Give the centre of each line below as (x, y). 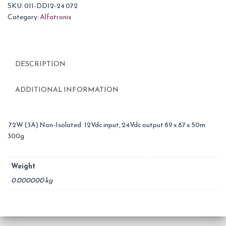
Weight (23, 166)
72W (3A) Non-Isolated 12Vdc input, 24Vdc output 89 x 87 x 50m (106, 125)
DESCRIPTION (40, 64)
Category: (24, 17)
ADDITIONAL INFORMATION (67, 90)
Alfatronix (56, 17)
